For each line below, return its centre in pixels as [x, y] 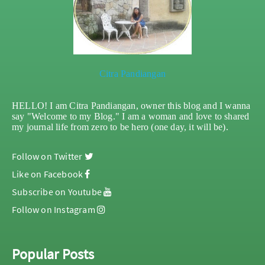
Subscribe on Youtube [58, 191]
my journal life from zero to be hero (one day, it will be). [120, 127]
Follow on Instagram [54, 209]
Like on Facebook [49, 174]
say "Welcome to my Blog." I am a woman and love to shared [131, 116]
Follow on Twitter [48, 156]
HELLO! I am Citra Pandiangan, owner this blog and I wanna [131, 105]
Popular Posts [53, 254]
